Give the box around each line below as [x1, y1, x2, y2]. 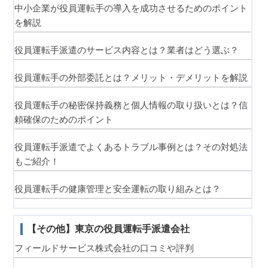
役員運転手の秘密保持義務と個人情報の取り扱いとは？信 [14, 99, 248, 110]
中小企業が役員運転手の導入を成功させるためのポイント [14, 2, 248, 13]
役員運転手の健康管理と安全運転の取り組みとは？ [14, 183, 221, 194]
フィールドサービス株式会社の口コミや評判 [14, 243, 194, 254]
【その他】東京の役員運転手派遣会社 [26, 224, 190, 234]
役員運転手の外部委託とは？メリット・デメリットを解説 [14, 72, 248, 83]
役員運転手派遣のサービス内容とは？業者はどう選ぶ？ [14, 44, 239, 55]
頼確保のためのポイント [14, 114, 113, 124]
